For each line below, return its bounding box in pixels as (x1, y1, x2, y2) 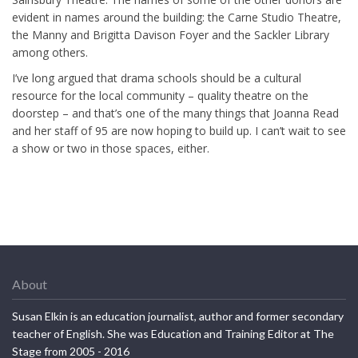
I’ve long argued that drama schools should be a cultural (12, 70, 301, 86)
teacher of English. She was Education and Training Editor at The (12, 326, 334, 340)
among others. (12, 44, 88, 60)
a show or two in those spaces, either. (12, 140, 209, 156)
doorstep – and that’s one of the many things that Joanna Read (12, 105, 339, 121)
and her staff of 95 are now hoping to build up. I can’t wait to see (12, 122, 346, 138)
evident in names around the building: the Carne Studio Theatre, (12, 9, 341, 25)
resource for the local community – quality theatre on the (12, 87, 308, 103)
